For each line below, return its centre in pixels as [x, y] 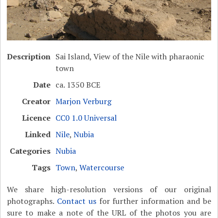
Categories [30, 151]
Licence [36, 118]
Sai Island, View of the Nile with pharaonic [130, 57]
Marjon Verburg [84, 101]
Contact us [77, 201]
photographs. [32, 201]
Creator [36, 101]
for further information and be [154, 201]
